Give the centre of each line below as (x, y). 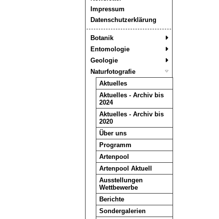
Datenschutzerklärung (123, 20)
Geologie (104, 60)
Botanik (102, 38)
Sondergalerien (122, 211)
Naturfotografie (113, 72)
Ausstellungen (121, 180)
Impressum (107, 9)
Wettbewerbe (118, 187)
